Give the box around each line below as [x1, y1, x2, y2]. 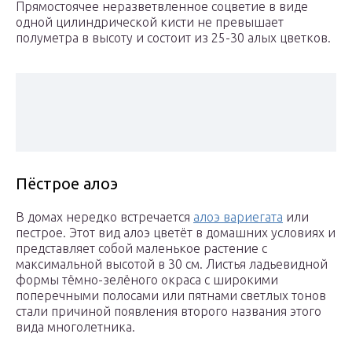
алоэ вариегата [193, 210, 283, 225]
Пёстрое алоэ [16, 174, 118, 193]
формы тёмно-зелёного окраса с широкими [16, 273, 278, 288]
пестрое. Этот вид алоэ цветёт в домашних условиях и [16, 225, 335, 240]
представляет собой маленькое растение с [16, 241, 267, 256]
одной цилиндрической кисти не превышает [16, 15, 284, 30]
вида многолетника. [16, 320, 135, 335]
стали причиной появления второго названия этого [16, 304, 321, 319]
